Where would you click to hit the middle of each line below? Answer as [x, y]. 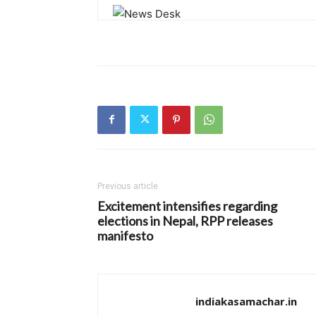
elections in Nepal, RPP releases [185, 220]
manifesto [125, 235]
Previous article [128, 186]
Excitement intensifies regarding [187, 206]
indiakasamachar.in [246, 301]
